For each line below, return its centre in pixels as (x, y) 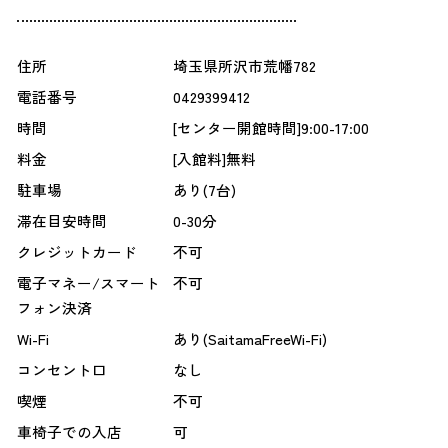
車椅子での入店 (69, 432)
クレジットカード (76, 252)
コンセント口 (61, 370)
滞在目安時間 (61, 221)
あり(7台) (204, 190)
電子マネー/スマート (88, 283)
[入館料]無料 (214, 159)
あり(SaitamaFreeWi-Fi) (249, 339)
